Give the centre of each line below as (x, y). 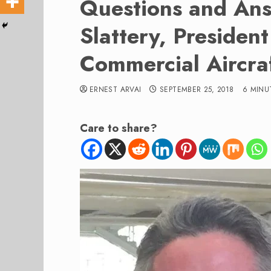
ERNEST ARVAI (116, 90)
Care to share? (119, 128)
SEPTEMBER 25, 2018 (197, 90)
